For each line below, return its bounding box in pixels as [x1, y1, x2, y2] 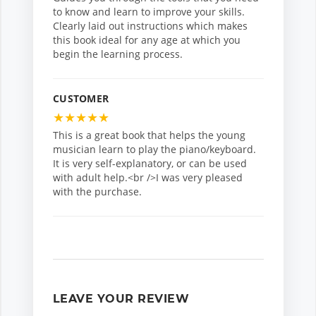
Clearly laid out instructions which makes [53, 19, 248, 33]
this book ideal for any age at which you [53, 33, 241, 47]
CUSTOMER [53, 92, 109, 106]
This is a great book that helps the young [53, 128, 245, 142]
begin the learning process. [53, 47, 183, 61]
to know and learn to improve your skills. [53, 5, 245, 19]
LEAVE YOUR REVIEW [53, 292, 190, 306]
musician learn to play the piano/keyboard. [53, 142, 256, 157]
